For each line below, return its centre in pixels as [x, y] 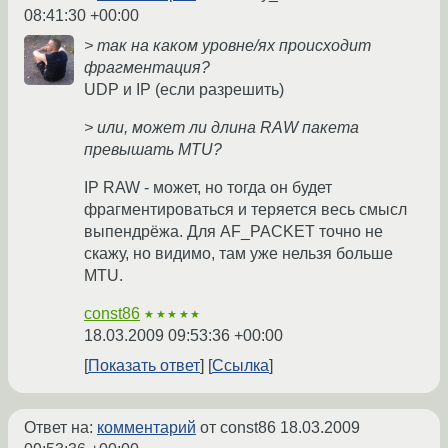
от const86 [238, 428]
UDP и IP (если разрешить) [184, 90]
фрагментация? [147, 68]
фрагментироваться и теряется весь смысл [245, 210]
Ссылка [240, 366]
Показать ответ [144, 366]
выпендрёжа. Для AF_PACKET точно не [233, 232]
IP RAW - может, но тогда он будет [208, 188]
